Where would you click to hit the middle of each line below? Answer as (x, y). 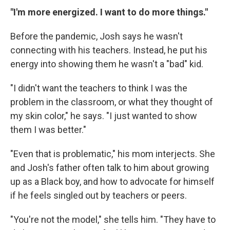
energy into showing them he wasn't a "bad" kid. (107, 64)
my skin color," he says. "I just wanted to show (104, 116)
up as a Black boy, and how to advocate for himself (112, 181)
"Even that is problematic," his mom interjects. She (113, 154)
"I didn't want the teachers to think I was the (99, 88)
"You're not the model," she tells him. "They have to (113, 219)
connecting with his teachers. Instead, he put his (109, 50)
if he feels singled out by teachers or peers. (99, 195)
